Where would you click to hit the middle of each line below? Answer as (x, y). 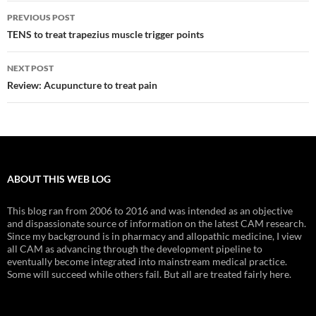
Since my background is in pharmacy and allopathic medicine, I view (154, 236)
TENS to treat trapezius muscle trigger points (105, 34)
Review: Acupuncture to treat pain (82, 85)
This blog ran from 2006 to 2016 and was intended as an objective (150, 211)
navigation (50, 37)
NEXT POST (30, 68)
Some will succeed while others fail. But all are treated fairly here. (149, 274)
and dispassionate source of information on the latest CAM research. (157, 223)
